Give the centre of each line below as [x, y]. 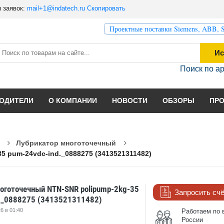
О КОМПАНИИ [73, 100]
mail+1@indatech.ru [56, 8]
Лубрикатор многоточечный [66, 143]
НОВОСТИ [130, 100]
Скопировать [106, 8]
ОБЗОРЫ [178, 100]
